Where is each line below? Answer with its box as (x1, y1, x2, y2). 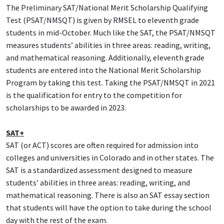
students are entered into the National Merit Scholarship (6, 65, 201, 75)
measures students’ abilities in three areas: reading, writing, (6, 40, 210, 50)
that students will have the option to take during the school (6, 202, 211, 213)
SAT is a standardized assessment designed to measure (6, 165, 192, 175)
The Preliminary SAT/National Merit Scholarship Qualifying (6, 2, 208, 13)
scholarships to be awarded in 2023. (6, 102, 129, 113)
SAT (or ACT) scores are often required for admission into (6, 140, 198, 150)
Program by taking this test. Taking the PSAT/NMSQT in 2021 (6, 77, 215, 88)
